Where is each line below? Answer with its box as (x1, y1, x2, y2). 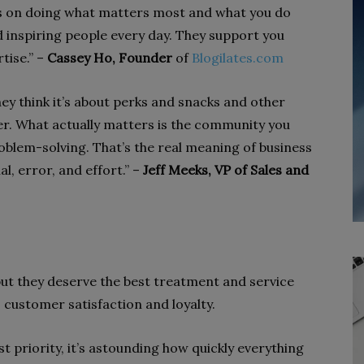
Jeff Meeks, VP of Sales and (143, 162, 309, 178)
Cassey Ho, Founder (47, 50, 172, 66)
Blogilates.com (192, 50, 284, 66)
